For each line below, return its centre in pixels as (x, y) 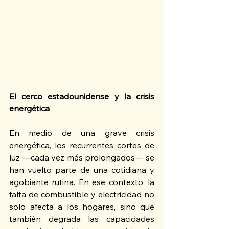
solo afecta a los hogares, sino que (82, 207)
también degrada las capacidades (82, 219)
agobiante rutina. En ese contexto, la (82, 182)
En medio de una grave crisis (82, 133)
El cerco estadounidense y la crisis (82, 96)
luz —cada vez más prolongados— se (82, 158)
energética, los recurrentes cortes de (82, 145)
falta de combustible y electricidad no (82, 194)
